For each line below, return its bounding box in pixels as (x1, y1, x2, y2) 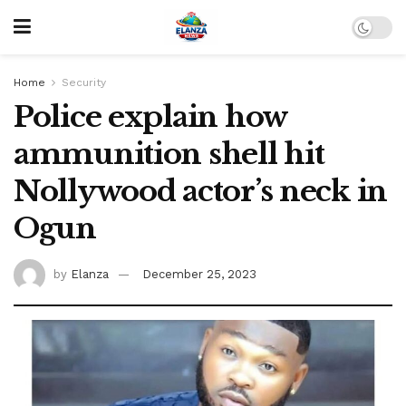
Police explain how (14, 99, 287, 135)
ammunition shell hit (14, 136, 324, 172)
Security (62, 76, 106, 89)
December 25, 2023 (142, 266, 256, 281)
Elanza (71, 266, 109, 281)
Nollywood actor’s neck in (14, 173, 387, 209)
